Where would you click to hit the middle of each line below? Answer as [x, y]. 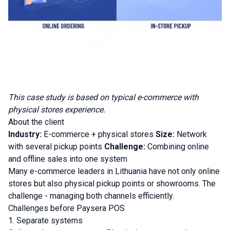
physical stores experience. [57, 110]
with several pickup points [56, 147]
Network [191, 134]
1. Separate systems [45, 221]
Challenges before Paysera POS [66, 208]
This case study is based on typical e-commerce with [103, 97]
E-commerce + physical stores [99, 134]
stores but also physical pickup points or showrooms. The [112, 184]
